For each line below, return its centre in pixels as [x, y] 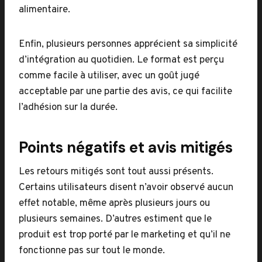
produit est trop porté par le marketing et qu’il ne [125, 235]
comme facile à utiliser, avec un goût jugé [109, 76]
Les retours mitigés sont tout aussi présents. [116, 172]
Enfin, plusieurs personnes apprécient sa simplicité [128, 44]
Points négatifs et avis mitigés [126, 147]
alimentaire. [44, 10]
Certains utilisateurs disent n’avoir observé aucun [126, 188]
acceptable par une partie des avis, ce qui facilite [125, 92]
